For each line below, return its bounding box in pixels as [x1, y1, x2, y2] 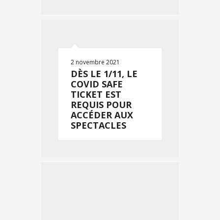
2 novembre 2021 [71, 58, 120, 66]
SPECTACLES [71, 119, 126, 131]
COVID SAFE [71, 78, 123, 90]
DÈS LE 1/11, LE [71, 68, 137, 80]
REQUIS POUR [71, 99, 132, 110]
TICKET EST [71, 88, 121, 100]
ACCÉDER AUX [71, 109, 133, 121]
